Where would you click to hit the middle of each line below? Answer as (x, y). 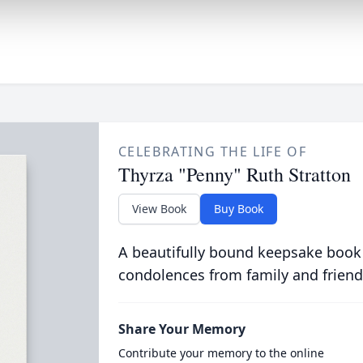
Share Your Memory (181, 329)
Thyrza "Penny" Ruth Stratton (234, 174)
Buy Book (238, 209)
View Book (159, 209)
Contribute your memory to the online (221, 353)
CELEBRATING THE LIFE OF (212, 152)
